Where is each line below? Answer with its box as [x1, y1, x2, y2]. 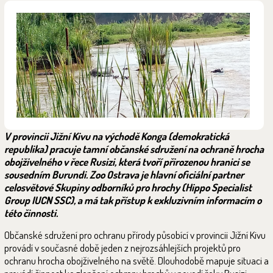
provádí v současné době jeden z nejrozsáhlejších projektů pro [4, 241, 241, 255]
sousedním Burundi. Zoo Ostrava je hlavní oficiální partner [4, 168, 244, 182]
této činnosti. [4, 207, 58, 220]
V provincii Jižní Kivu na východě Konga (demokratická [4, 130, 229, 143]
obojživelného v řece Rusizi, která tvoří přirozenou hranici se [4, 155, 250, 169]
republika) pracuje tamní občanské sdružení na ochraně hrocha [4, 143, 264, 156]
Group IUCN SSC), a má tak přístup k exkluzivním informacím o [4, 194, 261, 207]
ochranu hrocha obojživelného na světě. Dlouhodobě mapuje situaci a [4, 254, 269, 268]
